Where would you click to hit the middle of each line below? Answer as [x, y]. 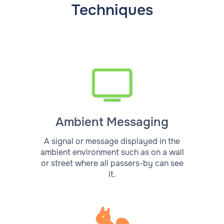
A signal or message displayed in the [112, 141]
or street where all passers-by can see [112, 163]
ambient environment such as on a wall [112, 152]
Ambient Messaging [112, 122]
